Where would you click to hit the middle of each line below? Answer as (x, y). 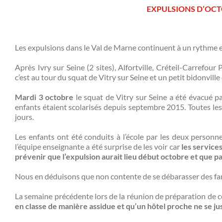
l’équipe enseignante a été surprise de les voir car (98, 146)
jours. (24, 116)
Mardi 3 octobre (44, 97)
